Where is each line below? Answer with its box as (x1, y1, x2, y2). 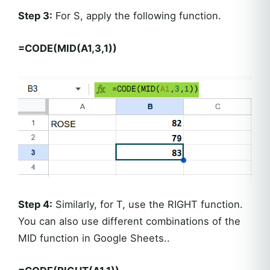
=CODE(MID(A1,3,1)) (18, 42, 117, 55)
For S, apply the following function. (52, 10, 221, 22)
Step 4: (18, 198, 52, 210)
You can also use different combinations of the (18, 215, 240, 227)
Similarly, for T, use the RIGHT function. (52, 198, 243, 210)
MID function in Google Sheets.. (18, 231, 170, 244)
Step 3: (18, 10, 52, 22)
